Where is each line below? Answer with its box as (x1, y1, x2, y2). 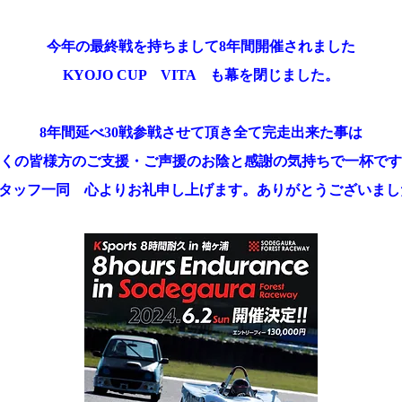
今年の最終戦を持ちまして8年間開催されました (47, 39, 355, 55)
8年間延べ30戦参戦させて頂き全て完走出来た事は (39, 125, 363, 141)
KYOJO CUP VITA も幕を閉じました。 (63, 67, 339, 83)
